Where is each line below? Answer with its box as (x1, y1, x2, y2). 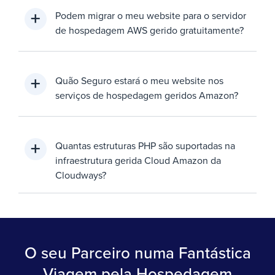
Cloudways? (55, 168, 106, 182)
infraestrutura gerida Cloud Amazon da (55, 153, 221, 167)
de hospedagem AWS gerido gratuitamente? (55, 23, 244, 37)
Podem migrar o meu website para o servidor (55, 8, 246, 22)
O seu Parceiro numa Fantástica (24, 241, 251, 264)
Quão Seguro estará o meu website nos (55, 73, 223, 87)
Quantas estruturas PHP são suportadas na (55, 138, 235, 152)
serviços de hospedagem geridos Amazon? (55, 88, 238, 102)
